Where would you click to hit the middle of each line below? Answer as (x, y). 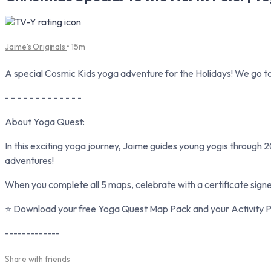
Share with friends (38, 259)
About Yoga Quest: (45, 121)
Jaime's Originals (36, 46)
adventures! (29, 160)
